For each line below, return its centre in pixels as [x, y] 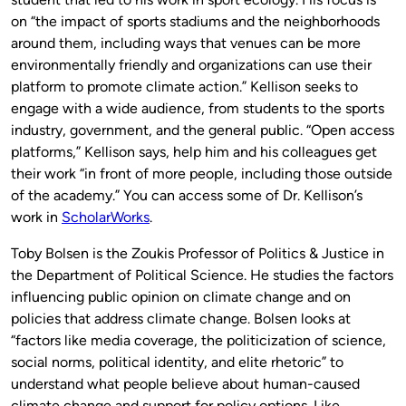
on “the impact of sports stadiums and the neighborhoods [195, 22]
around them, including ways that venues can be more [186, 43]
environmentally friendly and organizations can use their [191, 65]
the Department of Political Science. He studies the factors [202, 275]
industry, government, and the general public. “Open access [203, 130]
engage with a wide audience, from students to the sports [198, 109]
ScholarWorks [106, 217]
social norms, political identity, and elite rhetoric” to [177, 362]
